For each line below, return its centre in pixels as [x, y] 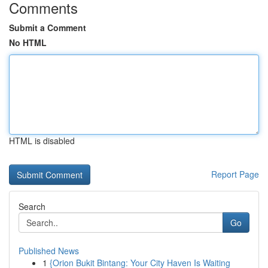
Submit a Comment [48, 28]
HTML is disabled [42, 141]
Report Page [235, 174]
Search [32, 206]
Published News [49, 251]
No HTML [28, 42]
